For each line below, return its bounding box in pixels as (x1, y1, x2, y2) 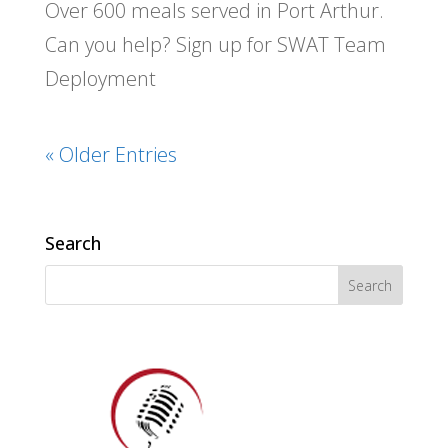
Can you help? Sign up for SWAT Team (44, 31, 386, 59)
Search (44, 231, 101, 256)
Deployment (44, 65, 156, 93)
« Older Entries (44, 141, 177, 169)
